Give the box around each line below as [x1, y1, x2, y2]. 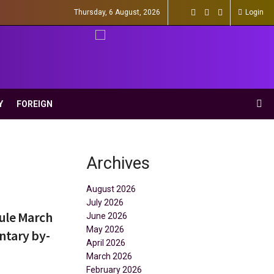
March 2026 [86, 251, 132, 262]
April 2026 [86, 238, 125, 248]
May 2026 [86, 224, 124, 235]
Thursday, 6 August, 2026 [74, 8, 160, 17]
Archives [86, 153, 150, 173]
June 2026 [86, 211, 127, 221]
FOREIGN [17, 99, 53, 109]
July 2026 [86, 198, 124, 208]
